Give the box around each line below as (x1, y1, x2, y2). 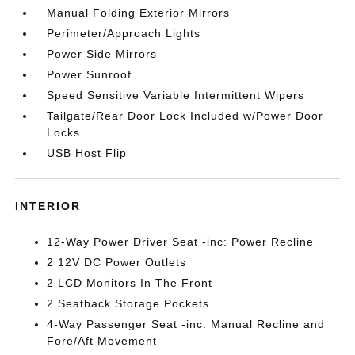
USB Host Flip (47, 147, 128, 159)
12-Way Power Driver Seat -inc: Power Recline (47, 235, 315, 248)
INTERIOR (15, 200, 82, 212)
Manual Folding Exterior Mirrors (47, 6, 231, 19)
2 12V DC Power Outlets (47, 256, 187, 269)
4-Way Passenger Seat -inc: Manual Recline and (47, 318, 326, 330)
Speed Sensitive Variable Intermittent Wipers (47, 89, 305, 101)
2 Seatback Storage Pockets (47, 297, 210, 310)
